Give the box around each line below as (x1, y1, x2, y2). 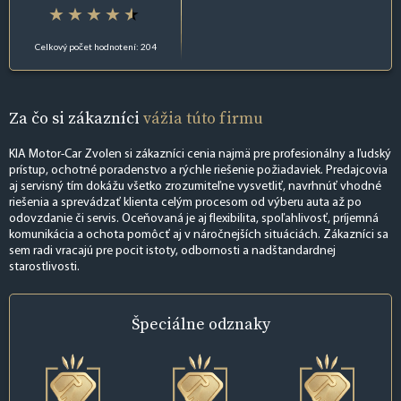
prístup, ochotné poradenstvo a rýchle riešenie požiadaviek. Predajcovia (9, 164, 388, 178)
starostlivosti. (9, 260, 80, 275)
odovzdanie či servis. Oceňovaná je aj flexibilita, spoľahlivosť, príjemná (9, 212, 379, 226)
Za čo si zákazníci (9, 106, 143, 129)
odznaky (208, 312, 270, 336)
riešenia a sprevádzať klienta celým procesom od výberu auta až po (9, 196, 362, 210)
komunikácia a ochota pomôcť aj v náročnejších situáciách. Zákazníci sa (9, 228, 388, 243)
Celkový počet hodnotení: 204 (34, 40, 157, 52)
